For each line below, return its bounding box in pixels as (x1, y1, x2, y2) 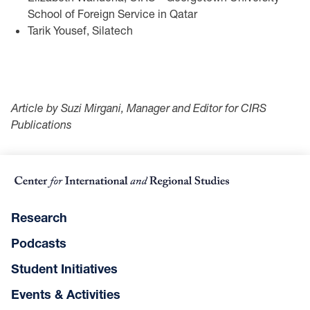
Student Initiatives (11, 261, 118, 277)
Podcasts (11, 235, 66, 251)
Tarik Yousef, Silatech (28, 23, 133, 37)
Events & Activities (11, 286, 120, 302)
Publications (11, 117, 72, 131)
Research (11, 210, 67, 226)
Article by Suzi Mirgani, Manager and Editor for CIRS (11, 100, 266, 114)
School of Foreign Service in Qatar (28, 6, 197, 20)
